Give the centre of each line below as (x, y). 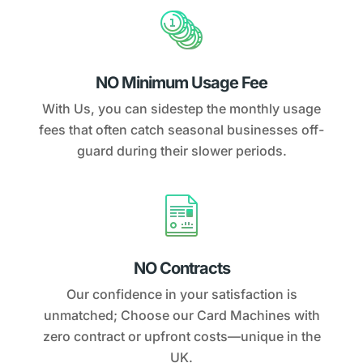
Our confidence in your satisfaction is (181, 294)
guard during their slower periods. (181, 150)
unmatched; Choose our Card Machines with (181, 315)
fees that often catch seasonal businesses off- (181, 129)
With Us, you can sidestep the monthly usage (181, 108)
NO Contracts (181, 268)
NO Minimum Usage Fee (181, 82)
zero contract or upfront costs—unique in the (181, 336)
